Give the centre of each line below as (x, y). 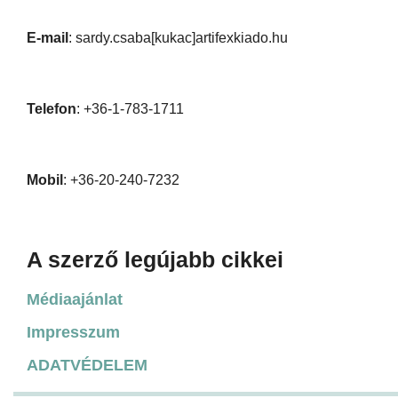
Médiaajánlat (75, 299)
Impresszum (73, 332)
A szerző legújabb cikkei (155, 259)
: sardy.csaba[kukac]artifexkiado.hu (178, 37)
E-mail (48, 37)
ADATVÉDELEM (87, 365)
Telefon (52, 108)
